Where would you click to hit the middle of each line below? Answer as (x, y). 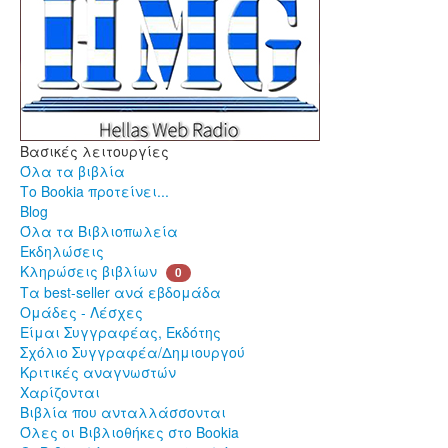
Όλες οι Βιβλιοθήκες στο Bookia (129, 432)
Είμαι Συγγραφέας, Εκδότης (120, 332)
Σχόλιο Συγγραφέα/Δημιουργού (132, 352)
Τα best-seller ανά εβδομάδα (120, 292)
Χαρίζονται (60, 392)
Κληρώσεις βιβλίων (88, 271)
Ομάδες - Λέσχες (81, 312)
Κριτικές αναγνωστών (98, 372)
